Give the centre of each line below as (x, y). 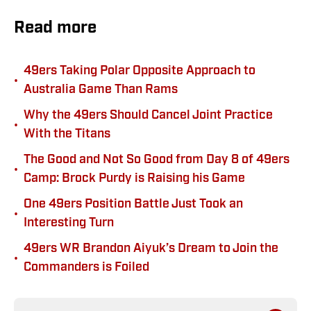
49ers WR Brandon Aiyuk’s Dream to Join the (151, 249)
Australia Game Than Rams (101, 90)
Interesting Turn (69, 224)
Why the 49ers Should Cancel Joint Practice (148, 116)
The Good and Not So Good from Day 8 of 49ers (157, 160)
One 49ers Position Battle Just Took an (133, 205)
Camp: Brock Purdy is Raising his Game (134, 179)
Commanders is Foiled (86, 268)
